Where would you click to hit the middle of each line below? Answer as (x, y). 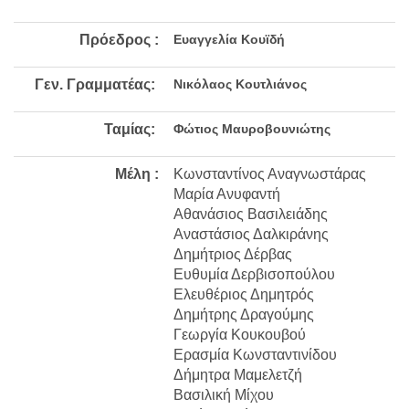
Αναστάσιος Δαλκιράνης (251, 235)
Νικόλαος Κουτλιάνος (240, 84)
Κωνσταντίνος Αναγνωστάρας (270, 174)
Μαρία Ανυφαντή (227, 194)
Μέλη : (137, 174)
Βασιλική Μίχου (224, 395)
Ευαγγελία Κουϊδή (229, 40)
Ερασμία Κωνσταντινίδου (255, 355)
